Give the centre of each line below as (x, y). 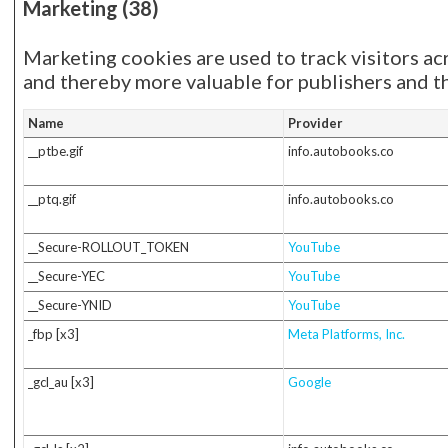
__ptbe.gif (55, 151)
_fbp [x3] (53, 334)
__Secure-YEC (66, 276)
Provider (315, 123)
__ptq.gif (51, 199)
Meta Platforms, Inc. (346, 334)
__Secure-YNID (69, 305)
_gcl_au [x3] (60, 382)
